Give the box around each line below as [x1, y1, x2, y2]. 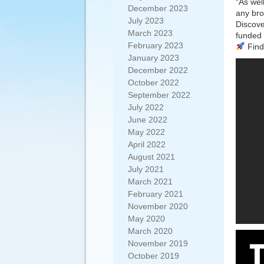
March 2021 [128, 177, 173, 186]
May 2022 [128, 127, 165, 137]
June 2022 [128, 115, 167, 124]
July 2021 [128, 164, 164, 174]
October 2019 [128, 251, 179, 260]
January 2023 [128, 53, 179, 62]
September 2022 [128, 90, 190, 100]
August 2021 [128, 152, 175, 161]
